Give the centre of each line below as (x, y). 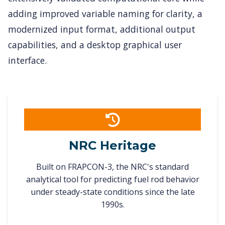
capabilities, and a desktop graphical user (95, 45)
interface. (27, 60)
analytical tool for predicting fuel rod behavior (113, 179)
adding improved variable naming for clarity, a (105, 14)
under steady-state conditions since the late (113, 192)
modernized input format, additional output (102, 29)
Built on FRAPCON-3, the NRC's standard (113, 167)
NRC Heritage (113, 145)
